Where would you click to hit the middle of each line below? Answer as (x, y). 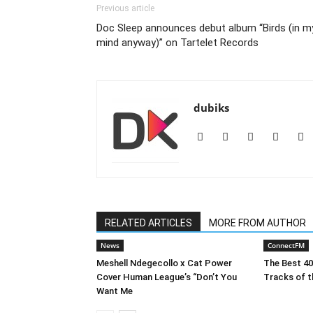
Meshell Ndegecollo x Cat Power (164, 263)
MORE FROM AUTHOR (257, 223)
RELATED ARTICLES (148, 223)
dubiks (211, 107)
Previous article (125, 8)
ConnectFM (286, 245)
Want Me (115, 291)
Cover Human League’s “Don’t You (167, 277)
